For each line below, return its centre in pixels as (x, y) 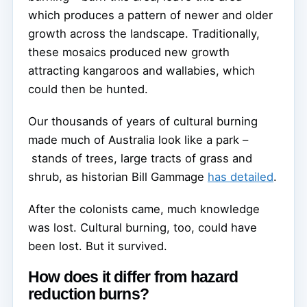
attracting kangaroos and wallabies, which (142, 70)
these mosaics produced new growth (129, 52)
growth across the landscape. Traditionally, (144, 33)
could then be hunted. (88, 89)
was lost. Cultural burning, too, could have (143, 227)
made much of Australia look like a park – (138, 139)
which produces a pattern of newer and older (150, 15)
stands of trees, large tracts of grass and (140, 158)
